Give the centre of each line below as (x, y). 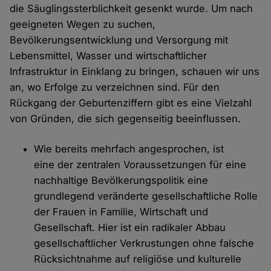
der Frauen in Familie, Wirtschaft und (121, 212)
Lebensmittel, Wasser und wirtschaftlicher (109, 56)
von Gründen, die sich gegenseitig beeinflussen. (126, 119)
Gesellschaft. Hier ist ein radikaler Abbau (130, 228)
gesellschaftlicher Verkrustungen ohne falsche (144, 243)
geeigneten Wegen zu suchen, (83, 24)
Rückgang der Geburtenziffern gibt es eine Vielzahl (131, 103)
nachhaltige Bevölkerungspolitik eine (121, 181)
